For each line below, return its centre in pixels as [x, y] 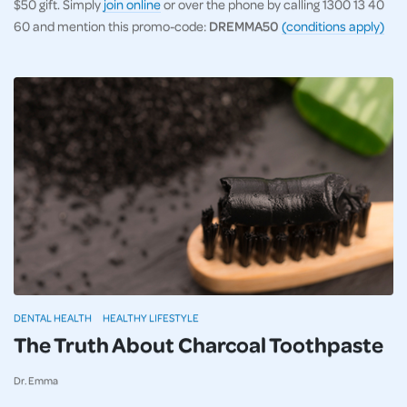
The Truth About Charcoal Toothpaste [199, 344]
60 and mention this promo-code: [111, 26]
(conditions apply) [333, 26]
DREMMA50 [245, 26]
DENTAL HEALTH [53, 318]
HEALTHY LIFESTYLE [151, 318]
